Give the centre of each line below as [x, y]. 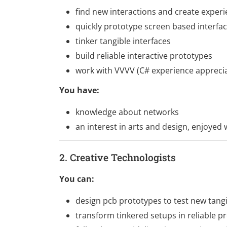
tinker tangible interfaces [123, 41]
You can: [77, 179]
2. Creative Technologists [118, 158]
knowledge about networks [127, 112]
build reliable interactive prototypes [144, 55]
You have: [79, 90]
